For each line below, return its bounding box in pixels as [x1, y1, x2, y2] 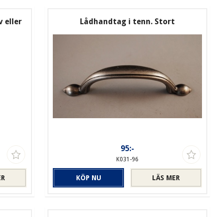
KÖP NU [76, 173, 101, 182]
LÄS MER [152, 173, 180, 182]
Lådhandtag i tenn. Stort [79, 16, 175, 26]
